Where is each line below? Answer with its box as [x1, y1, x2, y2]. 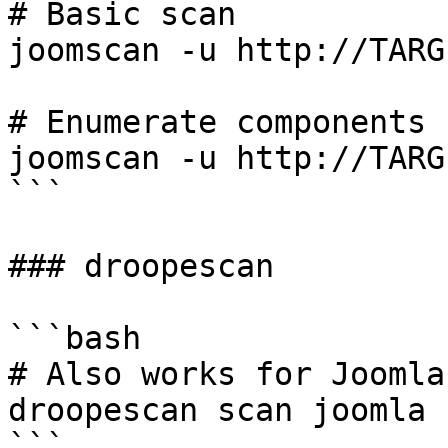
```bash [8, 320, 141, 356]
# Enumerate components [8, 104, 426, 140]
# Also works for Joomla [8, 356, 445, 392]
